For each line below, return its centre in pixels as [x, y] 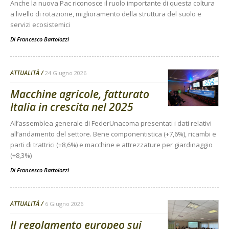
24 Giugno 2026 [66, 73]
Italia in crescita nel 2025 [72, 107]
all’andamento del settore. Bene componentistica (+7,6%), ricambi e [113, 134]
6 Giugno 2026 [64, 204]
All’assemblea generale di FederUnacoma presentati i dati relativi [111, 123]
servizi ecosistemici [40, 25]
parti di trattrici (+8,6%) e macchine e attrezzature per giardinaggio [111, 145]
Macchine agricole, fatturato [80, 94]
